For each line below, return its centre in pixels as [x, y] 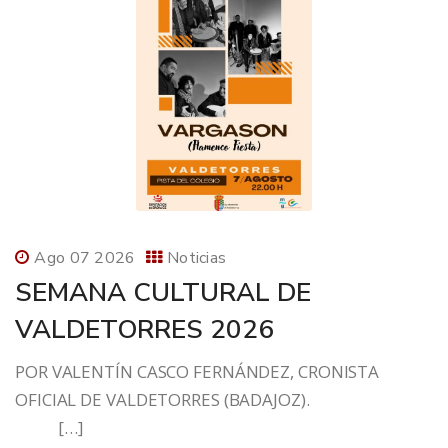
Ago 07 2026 [85, 258]
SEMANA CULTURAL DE [163, 293]
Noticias [196, 258]
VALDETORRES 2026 [144, 330]
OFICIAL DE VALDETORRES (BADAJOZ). [221, 400]
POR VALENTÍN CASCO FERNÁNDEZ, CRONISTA [197, 372]
